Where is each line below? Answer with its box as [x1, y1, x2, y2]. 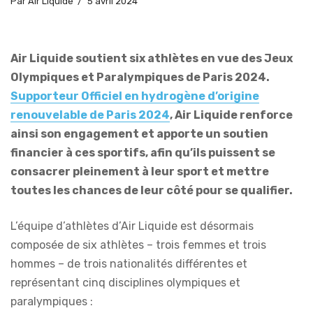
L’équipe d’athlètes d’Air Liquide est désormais [10, 219, 254, 233]
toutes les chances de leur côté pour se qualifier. [10, 183, 293, 197]
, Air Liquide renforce [170, 108, 293, 122]
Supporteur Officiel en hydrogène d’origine [10, 89, 259, 103]
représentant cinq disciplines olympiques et [10, 275, 240, 289]
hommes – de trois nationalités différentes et [10, 256, 247, 270]
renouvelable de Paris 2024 [10, 108, 170, 122]
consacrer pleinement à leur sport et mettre [10, 164, 269, 178]
